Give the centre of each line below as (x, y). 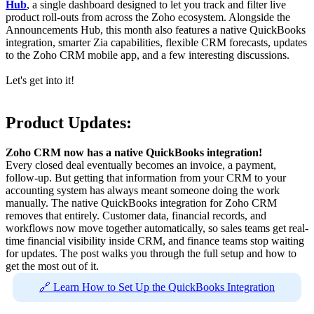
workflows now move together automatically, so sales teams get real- (157, 228)
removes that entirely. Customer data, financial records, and (136, 216)
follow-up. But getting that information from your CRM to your (146, 178)
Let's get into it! (40, 81)
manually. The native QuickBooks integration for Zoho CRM (141, 203)
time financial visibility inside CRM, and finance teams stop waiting (155, 241)
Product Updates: (69, 123)
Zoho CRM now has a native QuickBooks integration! (134, 153)
